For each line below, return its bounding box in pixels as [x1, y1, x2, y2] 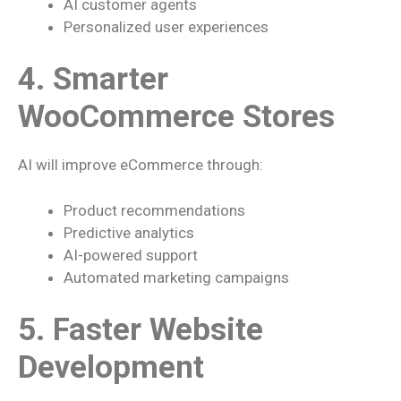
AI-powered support [64, 245, 198, 264]
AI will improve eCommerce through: [18, 156, 263, 174]
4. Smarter [18, 61, 168, 98]
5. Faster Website [18, 311, 263, 348]
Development [18, 349, 204, 386]
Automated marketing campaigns [64, 268, 289, 286]
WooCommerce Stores [18, 98, 335, 135]
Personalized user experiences [64, 17, 269, 36]
